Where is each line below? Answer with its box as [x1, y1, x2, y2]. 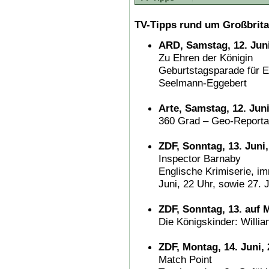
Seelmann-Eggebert [159, 76, 247, 89]
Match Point [159, 253, 212, 265]
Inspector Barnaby [159, 152, 241, 165]
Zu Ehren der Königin [159, 51, 253, 64]
